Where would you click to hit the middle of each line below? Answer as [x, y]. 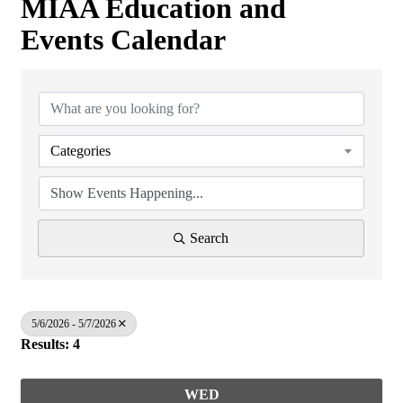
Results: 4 [50, 344]
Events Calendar [123, 40]
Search [209, 238]
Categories [81, 151]
